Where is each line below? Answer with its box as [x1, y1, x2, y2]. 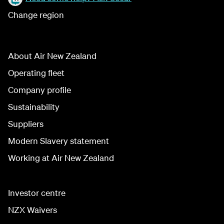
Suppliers [8, 118, 43, 129]
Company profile [8, 84, 71, 95]
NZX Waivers [8, 204, 57, 215]
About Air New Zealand [8, 50, 96, 61]
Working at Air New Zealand [8, 152, 114, 163]
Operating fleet [8, 67, 64, 78]
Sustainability [8, 101, 59, 112]
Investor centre [8, 187, 65, 198]
